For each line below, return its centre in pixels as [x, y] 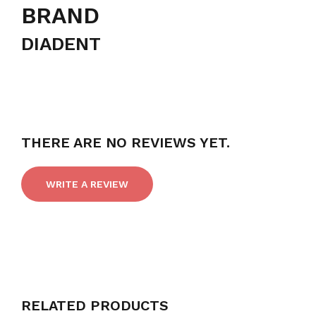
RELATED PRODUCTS [95, 306]
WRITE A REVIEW [87, 184]
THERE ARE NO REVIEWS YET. [126, 142]
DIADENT [61, 44]
